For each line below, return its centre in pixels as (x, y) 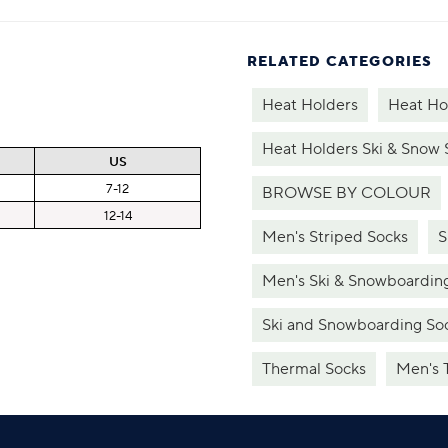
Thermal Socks (314, 368)
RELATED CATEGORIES (340, 61)
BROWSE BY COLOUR (346, 192)
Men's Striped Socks (335, 236)
